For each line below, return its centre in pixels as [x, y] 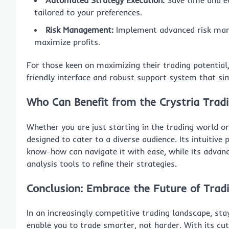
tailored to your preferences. [88, 13]
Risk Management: [79, 30]
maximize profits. [67, 42]
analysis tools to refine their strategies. [102, 163]
